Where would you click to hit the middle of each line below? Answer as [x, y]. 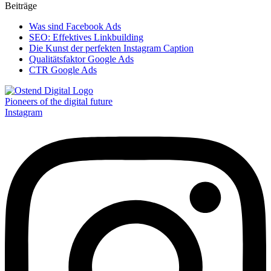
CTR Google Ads [63, 70]
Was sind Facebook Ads [75, 26]
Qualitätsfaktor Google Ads [81, 59]
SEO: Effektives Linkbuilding [86, 37]
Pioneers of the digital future [59, 101]
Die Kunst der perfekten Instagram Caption [111, 48]
